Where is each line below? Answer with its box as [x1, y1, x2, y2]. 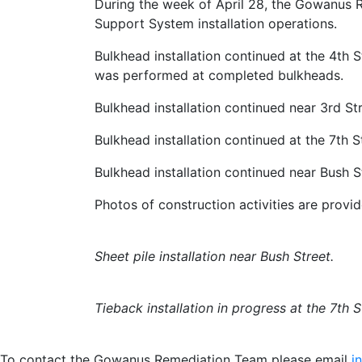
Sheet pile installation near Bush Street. [95, 248, 334, 264]
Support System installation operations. [95, 15, 337, 32]
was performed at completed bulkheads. [95, 67, 343, 83]
